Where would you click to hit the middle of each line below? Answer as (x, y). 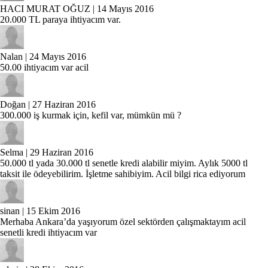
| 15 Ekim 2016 (50, 211)
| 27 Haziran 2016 (61, 104)
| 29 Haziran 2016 (58, 152)
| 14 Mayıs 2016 (122, 9)
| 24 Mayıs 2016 (54, 57)
